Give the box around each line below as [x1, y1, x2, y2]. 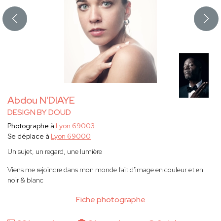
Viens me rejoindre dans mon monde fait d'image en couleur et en [7, 165, 203, 175]
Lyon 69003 [56, 121, 95, 131]
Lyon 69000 [51, 132, 91, 141]
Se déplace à [7, 132, 51, 141]
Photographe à [7, 121, 56, 131]
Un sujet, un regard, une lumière [7, 147, 102, 156]
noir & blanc [7, 176, 43, 185]
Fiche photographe [75, 194, 146, 205]
